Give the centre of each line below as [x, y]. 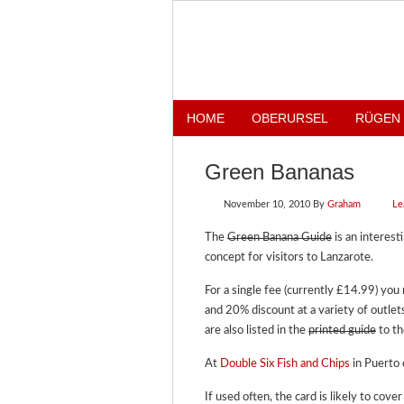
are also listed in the [257, 331]
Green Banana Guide [280, 238]
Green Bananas [280, 172]
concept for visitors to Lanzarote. [289, 257]
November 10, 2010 [267, 204]
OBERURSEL [290, 118]
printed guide [342, 331]
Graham [344, 204]
